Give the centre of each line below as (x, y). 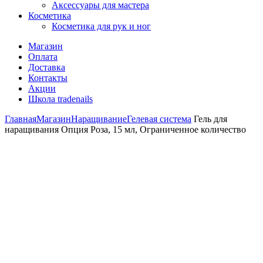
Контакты (48, 78)
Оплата (43, 57)
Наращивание (99, 119)
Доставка (47, 67)
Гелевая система (159, 119)
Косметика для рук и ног (101, 26)
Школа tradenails (60, 99)
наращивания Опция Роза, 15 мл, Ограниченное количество (125, 129)
